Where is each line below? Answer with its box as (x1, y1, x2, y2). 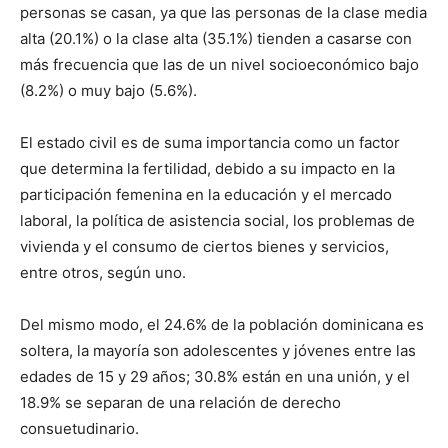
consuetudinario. (20, 418, 139, 438)
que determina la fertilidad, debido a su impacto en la (20, 158, 395, 178)
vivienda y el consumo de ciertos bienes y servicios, (20, 236, 389, 256)
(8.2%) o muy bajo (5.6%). (20, 80, 197, 100)
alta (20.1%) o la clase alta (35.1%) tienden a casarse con (20, 28, 412, 48)
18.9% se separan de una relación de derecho (20, 392, 341, 412)
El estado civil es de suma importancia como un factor (20, 132, 400, 152)
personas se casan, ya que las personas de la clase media (20, 2, 427, 22)
